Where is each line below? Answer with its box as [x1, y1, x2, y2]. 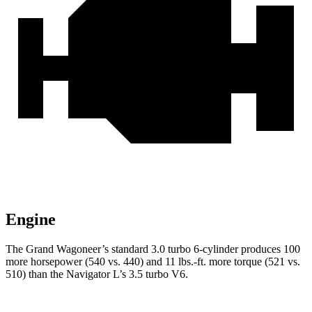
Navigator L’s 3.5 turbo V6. [66, 268, 188, 281]
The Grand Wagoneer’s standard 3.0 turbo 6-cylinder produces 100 [6, 243, 300, 256]
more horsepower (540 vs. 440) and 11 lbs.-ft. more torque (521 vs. [6, 256, 300, 268]
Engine [6, 210, 56, 229]
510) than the [6, 268, 66, 281]
